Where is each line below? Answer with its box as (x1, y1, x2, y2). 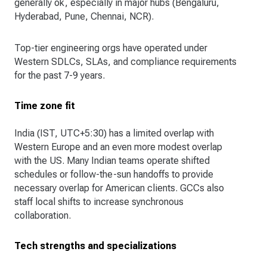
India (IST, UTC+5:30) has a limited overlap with (14, 128, 214, 139)
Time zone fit (14, 100, 75, 112)
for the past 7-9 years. (14, 70, 105, 82)
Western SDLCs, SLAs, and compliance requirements (14, 56, 237, 68)
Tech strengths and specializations (14, 240, 176, 252)
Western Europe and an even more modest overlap (14, 141, 222, 153)
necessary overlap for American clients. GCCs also (14, 182, 224, 194)
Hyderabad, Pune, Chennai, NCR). (14, 11, 154, 23)
